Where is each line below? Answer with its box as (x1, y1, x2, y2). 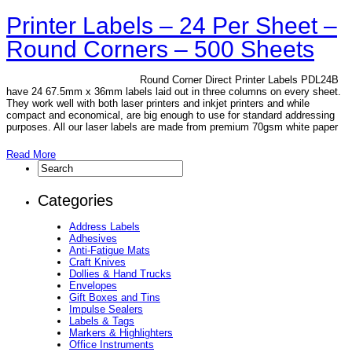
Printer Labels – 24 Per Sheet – (6, 12, 337, 38)
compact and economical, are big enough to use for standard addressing (6, 108, 335, 121)
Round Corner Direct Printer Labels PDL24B (140, 73, 339, 86)
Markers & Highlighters (69, 326, 173, 339)
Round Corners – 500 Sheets (6, 35, 314, 62)
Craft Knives (69, 255, 126, 268)
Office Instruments (69, 338, 154, 350)
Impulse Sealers (69, 302, 143, 315)
